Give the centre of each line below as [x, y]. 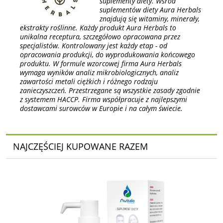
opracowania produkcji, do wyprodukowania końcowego [108, 54]
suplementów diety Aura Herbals [150, 9]
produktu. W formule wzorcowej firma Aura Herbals [101, 63]
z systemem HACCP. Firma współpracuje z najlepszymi [104, 99]
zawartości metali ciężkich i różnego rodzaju [89, 81]
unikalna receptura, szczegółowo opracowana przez [100, 36]
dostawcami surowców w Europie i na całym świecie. [101, 108]
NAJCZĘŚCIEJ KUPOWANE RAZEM [80, 147]
